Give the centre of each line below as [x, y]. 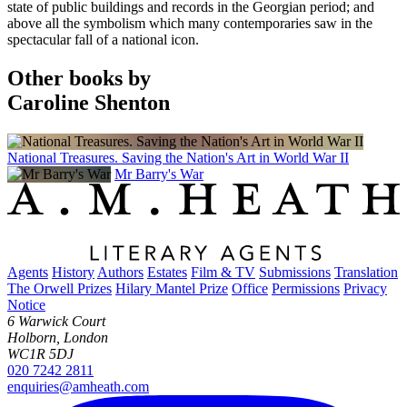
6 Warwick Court [56, 322]
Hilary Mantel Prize [172, 289]
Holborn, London [58, 338]
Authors [120, 273]
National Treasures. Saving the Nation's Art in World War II [178, 157]
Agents [28, 273]
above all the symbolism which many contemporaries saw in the [190, 23]
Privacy [365, 289]
